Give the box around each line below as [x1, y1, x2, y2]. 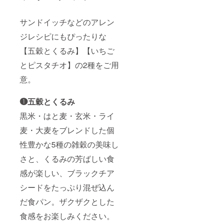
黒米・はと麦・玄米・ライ [20, 110, 114, 122]
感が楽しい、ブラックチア [20, 167, 114, 179]
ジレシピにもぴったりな [20, 31, 107, 42]
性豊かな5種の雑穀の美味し [20, 139, 119, 150]
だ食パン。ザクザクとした [20, 196, 114, 208]
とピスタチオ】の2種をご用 [20, 59, 119, 71]
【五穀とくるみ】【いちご [20, 45, 114, 57]
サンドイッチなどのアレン [20, 16, 114, 28]
